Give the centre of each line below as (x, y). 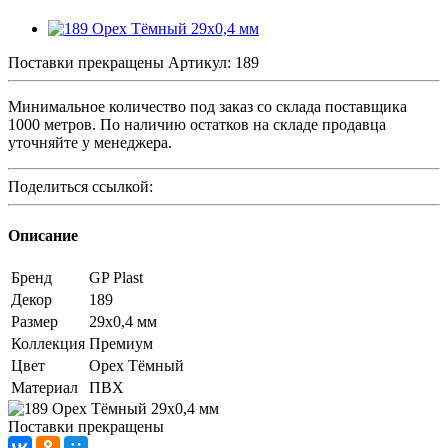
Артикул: (201, 62)
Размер (34, 322)
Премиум (121, 344)
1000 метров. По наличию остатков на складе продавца (197, 124)
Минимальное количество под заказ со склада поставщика (207, 106)
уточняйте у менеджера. (90, 142)
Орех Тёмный (136, 366)
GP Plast (116, 278)
